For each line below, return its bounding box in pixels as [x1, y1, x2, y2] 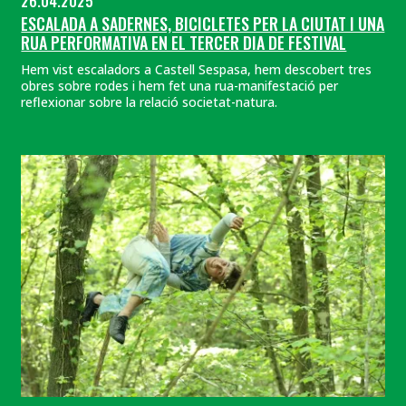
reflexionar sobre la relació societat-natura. [21, 92, 278, 111]
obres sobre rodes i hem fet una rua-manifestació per [21, 76, 339, 94]
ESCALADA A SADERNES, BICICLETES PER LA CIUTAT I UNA [21, 12, 385, 36]
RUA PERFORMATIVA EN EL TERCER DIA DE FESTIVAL [21, 31, 347, 55]
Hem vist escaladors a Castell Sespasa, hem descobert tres [21, 60, 372, 78]
